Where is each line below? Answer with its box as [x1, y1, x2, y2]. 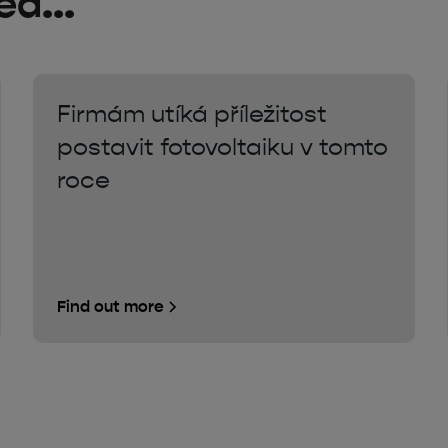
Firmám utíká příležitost [57, 99, 328, 128]
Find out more [57, 296, 165, 316]
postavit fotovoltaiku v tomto [57, 132, 389, 161]
